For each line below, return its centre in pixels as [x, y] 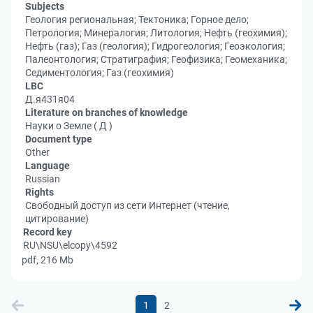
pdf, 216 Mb [48, 260]
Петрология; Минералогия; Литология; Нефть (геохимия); [156, 33]
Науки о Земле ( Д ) [69, 126]
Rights [39, 192]
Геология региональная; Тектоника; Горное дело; [137, 20]
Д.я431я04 [50, 99]
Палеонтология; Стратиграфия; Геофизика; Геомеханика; [156, 59]
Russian [43, 179]
